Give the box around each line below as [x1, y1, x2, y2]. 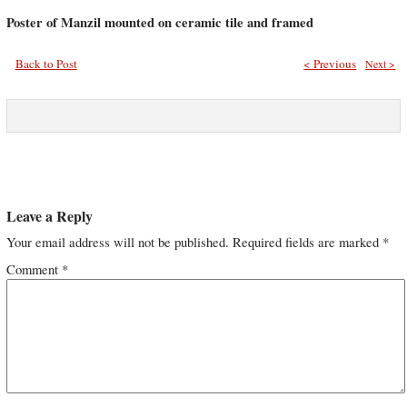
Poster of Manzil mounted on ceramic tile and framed [5, 13, 313, 33]
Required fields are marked [232, 233, 382, 252]
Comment [5, 261, 62, 279]
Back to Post [15, 55, 77, 73]
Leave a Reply [5, 205, 93, 227]
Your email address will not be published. [5, 233, 229, 252]
